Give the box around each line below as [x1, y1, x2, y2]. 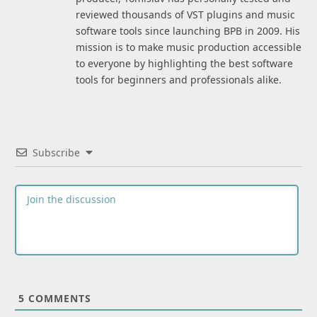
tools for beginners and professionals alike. [76, 72, 282, 86]
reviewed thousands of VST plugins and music [76, 7, 295, 21]
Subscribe [33, 145, 80, 159]
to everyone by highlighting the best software [76, 56, 293, 70]
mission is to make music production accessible [76, 40, 301, 54]
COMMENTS [25, 291, 91, 305]
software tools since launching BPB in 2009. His [76, 23, 300, 38]
